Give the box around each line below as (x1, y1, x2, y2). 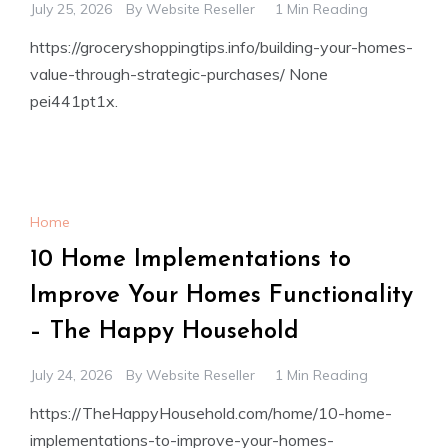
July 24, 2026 (30, 365, 112, 384)
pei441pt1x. (30, 91, 118, 112)
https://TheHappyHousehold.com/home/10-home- (30, 402, 392, 423)
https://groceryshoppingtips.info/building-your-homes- (30, 37, 413, 58)
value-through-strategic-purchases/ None (30, 64, 328, 85)
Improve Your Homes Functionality (30, 283, 413, 308)
